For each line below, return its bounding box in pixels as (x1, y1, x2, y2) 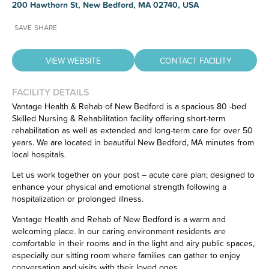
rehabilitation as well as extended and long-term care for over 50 (12, 124, 253, 136)
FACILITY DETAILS (12, 85, 89, 98)
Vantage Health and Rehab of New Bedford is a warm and (12, 213, 226, 225)
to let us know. (129, 124, 186, 136)
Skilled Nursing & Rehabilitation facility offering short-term (12, 112, 225, 124)
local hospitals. (12, 148, 66, 160)
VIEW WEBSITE (46, 55, 101, 66)
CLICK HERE (84, 124, 130, 136)
